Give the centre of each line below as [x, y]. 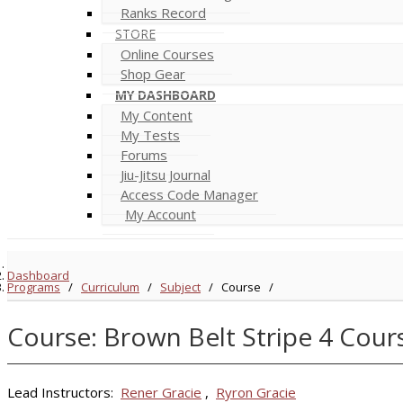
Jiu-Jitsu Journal [166, 175]
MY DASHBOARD [166, 95]
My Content [157, 115]
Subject [180, 287]
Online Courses [167, 54]
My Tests [150, 135]
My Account [161, 214]
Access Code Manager [189, 194]
